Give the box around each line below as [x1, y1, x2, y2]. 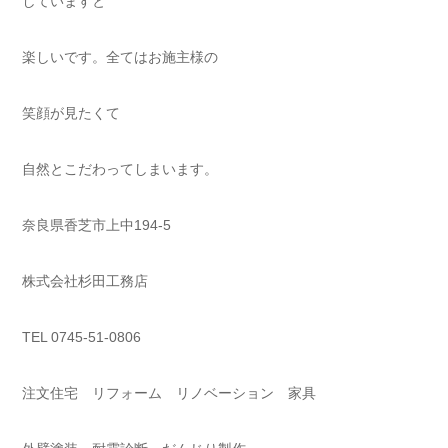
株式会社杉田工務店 [22, 272, 148, 289]
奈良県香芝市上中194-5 [22, 216, 171, 233]
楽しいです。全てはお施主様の [22, 48, 218, 65]
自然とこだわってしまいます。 [22, 160, 218, 177]
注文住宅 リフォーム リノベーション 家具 [22, 384, 316, 401]
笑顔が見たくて [22, 104, 120, 121]
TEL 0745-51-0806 [22, 328, 141, 345]
